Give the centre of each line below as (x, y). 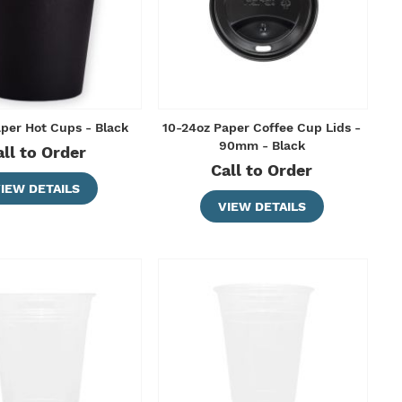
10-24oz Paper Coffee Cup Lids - (262, 127)
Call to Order (262, 170)
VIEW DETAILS (262, 206)
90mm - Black (262, 145)
